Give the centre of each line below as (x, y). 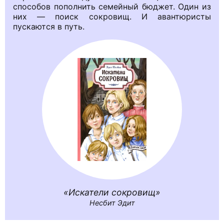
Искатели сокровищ (112, 192)
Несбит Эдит (112, 202)
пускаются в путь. (49, 26)
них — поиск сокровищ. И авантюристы (112, 16)
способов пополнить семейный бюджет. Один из (112, 6)
